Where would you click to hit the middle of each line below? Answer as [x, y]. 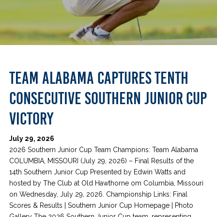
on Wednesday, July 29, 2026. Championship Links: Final [99, 194]
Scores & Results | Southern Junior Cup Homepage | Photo [101, 205]
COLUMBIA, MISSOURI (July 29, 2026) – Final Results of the [102, 161]
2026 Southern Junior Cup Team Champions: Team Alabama [104, 149]
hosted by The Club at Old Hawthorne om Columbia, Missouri [107, 183]
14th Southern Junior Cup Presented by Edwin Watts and [98, 172]
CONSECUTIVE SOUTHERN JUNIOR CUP [108, 98]
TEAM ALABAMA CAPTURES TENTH [99, 78]
